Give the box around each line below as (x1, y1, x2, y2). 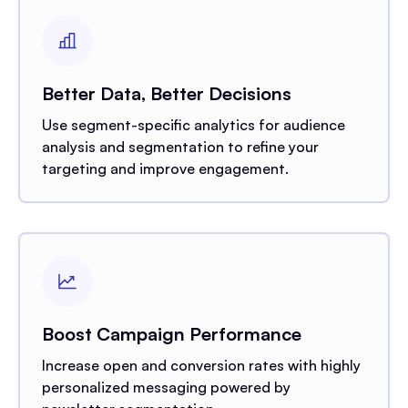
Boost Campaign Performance (42, 321, 301, 345)
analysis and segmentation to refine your (42, 137, 319, 156)
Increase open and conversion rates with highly (42, 355, 361, 374)
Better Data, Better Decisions (42, 81, 291, 105)
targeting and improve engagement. (42, 158, 289, 178)
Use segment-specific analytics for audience (42, 115, 345, 134)
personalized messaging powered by (42, 377, 291, 396)
